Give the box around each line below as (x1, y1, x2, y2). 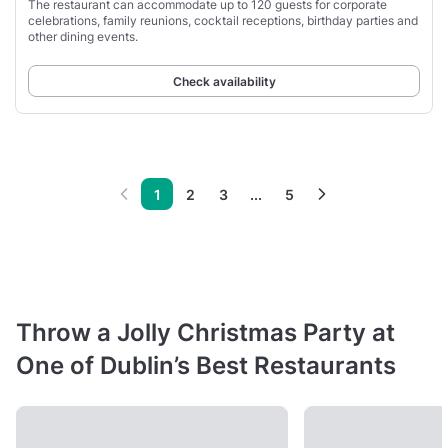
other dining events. (28, 29, 138, 45)
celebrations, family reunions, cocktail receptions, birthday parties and (28, 13, 418, 29)
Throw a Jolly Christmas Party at (16, 318, 395, 348)
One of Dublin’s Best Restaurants (16, 351, 396, 381)
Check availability (172, 74, 276, 90)
